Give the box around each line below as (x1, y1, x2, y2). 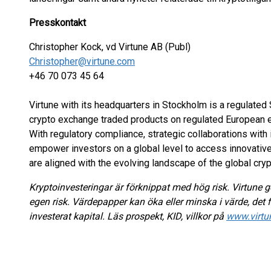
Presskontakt (29, 17, 86, 28)
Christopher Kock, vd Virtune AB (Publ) (29, 41, 191, 53)
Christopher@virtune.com (29, 56, 135, 67)
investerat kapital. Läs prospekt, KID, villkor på (29, 211, 226, 222)
